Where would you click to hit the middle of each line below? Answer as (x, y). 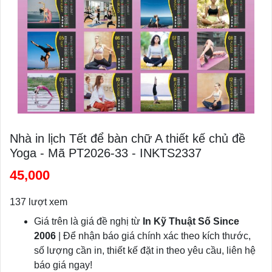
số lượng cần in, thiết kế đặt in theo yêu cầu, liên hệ (145, 251)
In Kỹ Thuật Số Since (191, 222)
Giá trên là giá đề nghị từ (88, 222)
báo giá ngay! (63, 265)
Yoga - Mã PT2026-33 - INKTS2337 (106, 153)
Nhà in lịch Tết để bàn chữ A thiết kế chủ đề (127, 139)
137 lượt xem (40, 202)
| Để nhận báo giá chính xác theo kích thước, (153, 236)
